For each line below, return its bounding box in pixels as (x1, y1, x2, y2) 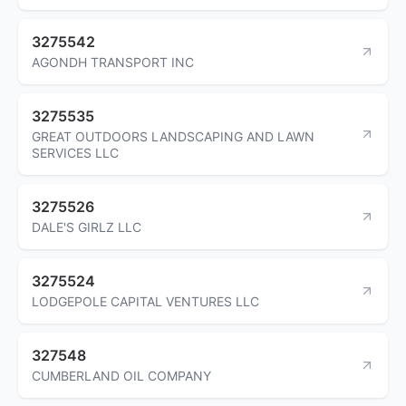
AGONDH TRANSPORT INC (32, 53, 194, 70)
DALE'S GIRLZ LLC (32, 218, 141, 235)
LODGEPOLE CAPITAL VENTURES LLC (32, 293, 259, 309)
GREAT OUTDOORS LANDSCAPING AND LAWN (32, 128, 314, 144)
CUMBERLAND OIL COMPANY (32, 367, 211, 383)
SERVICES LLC (32, 144, 119, 160)
